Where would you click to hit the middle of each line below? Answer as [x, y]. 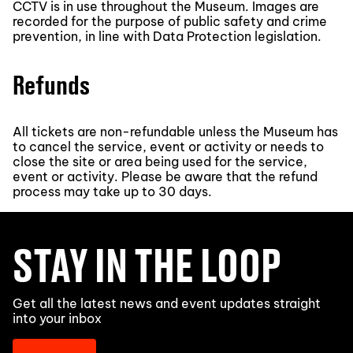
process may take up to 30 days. [112, 191]
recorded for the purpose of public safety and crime [170, 21]
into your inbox [57, 318]
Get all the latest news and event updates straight [167, 303]
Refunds [51, 84]
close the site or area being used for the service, [160, 161]
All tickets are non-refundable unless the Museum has [175, 131]
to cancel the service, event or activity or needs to [168, 146]
